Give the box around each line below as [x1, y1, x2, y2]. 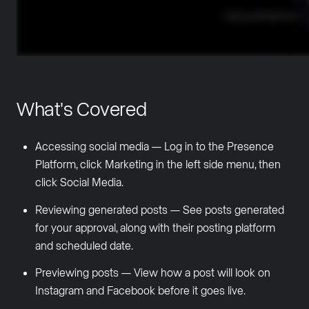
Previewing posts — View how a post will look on [34, 265, 270, 279]
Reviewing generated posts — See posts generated [34, 202, 284, 216]
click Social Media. [34, 175, 123, 189]
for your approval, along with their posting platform [34, 220, 275, 234]
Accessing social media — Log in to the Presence [34, 139, 274, 153]
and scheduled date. [34, 238, 133, 252]
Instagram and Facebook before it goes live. [34, 283, 246, 297]
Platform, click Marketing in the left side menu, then [34, 157, 281, 171]
